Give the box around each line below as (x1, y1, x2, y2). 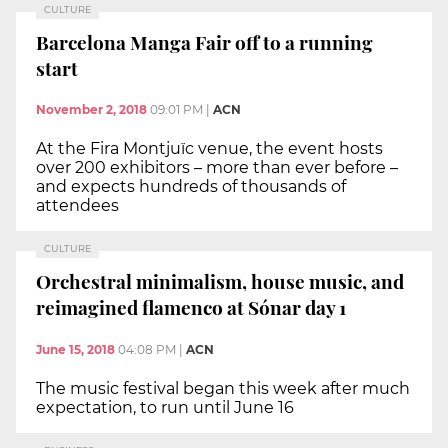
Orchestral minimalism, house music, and (36, 267, 404, 294)
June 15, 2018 (36, 341, 115, 357)
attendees (36, 196, 119, 216)
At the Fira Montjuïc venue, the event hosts (36, 139, 383, 159)
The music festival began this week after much (36, 378, 410, 398)
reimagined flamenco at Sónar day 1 (36, 293, 346, 320)
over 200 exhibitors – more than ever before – (36, 158, 398, 178)
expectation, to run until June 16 (36, 397, 294, 417)
